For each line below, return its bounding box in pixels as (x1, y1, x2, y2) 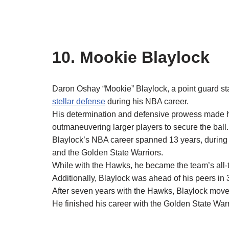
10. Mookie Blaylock (52, 48, 210, 67)
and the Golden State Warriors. (52, 148, 163, 157)
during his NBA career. (105, 97, 189, 106)
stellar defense (52, 97, 105, 106)
